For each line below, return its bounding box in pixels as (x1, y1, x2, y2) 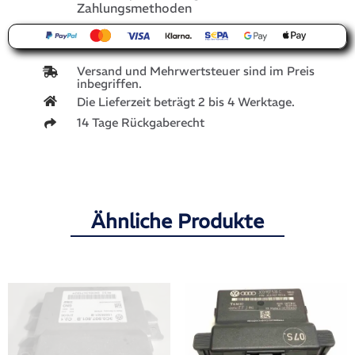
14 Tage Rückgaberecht (77, 115, 204, 131)
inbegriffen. (77, 76, 142, 92)
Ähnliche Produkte (91, 208, 264, 235)
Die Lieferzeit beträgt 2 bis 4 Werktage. (77, 94, 295, 110)
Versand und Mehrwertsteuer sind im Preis (77, 63, 315, 79)
